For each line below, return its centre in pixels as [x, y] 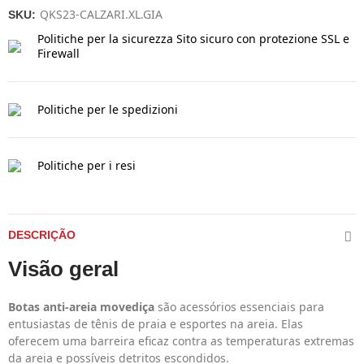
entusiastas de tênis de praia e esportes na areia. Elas [156, 324]
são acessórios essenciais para [239, 307]
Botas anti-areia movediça [81, 307]
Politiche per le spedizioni [108, 109]
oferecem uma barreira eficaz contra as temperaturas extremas [181, 341]
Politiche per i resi [87, 165]
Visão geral [63, 269]
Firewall [58, 53]
